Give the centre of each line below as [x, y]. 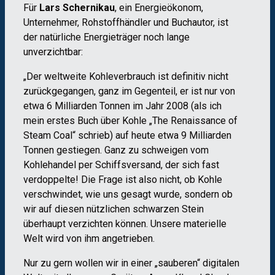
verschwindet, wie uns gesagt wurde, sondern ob [128, 195]
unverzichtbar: [53, 52]
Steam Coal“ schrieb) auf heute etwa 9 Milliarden [127, 136]
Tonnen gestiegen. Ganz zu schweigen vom [116, 150]
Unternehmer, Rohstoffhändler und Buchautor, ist [126, 23]
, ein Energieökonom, [159, 8]
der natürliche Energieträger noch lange [107, 37]
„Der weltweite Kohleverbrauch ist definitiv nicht [126, 77]
